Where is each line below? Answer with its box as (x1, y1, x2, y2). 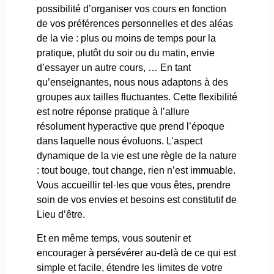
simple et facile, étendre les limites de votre (37, 262, 223, 273)
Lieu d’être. (37, 209, 85, 220)
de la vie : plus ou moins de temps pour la (37, 33, 216, 44)
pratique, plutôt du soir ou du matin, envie (37, 48, 215, 59)
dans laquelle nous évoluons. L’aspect (37, 136, 202, 147)
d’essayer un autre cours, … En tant (37, 62, 191, 73)
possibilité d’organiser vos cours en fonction (37, 4, 226, 15)
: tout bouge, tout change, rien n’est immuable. (37, 165, 235, 176)
